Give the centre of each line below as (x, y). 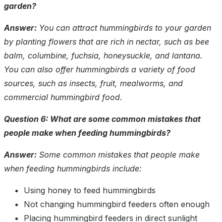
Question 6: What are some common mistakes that (102, 119)
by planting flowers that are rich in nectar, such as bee (107, 42)
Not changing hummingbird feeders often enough (117, 204)
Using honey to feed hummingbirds (90, 191)
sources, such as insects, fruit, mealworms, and (93, 83)
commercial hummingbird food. (63, 97)
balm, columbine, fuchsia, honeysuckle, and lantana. (103, 56)
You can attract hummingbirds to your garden (124, 28)
